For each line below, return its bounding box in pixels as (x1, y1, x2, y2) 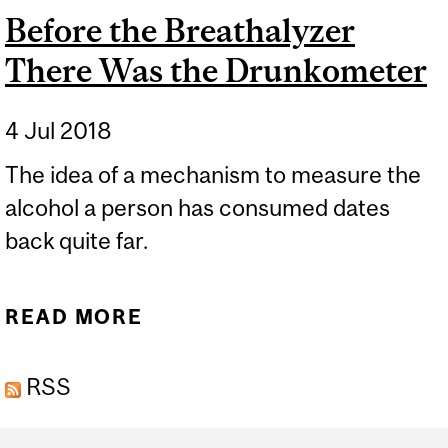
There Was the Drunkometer (5, 51, 427, 89)
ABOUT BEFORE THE (180, 304, 411, 328)
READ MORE (5, 304, 144, 328)
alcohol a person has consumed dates (5, 194, 390, 222)
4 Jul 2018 (5, 117, 112, 145)
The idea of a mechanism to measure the (5, 161, 421, 189)
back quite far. (5, 227, 148, 255)
